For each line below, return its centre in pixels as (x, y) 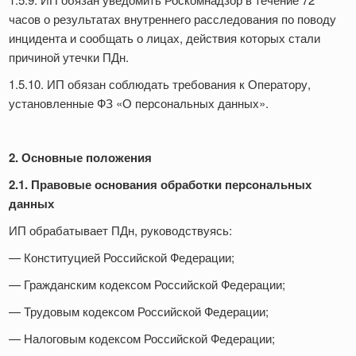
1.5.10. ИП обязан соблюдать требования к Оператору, (160, 84)
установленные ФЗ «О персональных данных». (139, 103)
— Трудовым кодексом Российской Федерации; (140, 311)
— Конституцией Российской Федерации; (123, 257)
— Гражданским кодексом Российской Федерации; (149, 284)
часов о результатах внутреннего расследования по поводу (172, 19)
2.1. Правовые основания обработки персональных (160, 185)
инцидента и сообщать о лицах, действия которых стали (164, 38)
